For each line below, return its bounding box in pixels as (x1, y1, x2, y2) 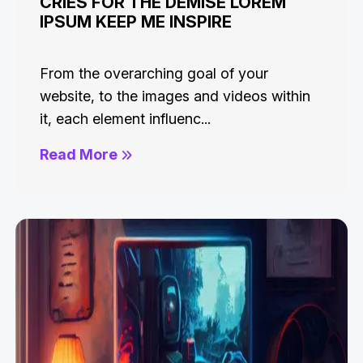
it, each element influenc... (40, 110, 211, 127)
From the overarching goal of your (40, 65, 268, 82)
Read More (40, 146, 121, 163)
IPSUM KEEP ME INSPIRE (40, 12, 232, 32)
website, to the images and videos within (40, 88, 310, 105)
